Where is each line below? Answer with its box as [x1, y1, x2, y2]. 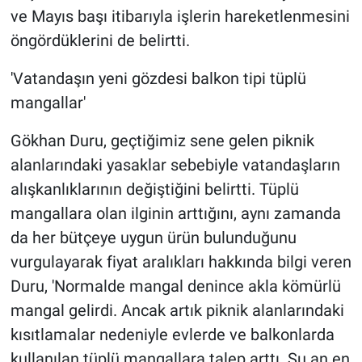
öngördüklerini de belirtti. [10, 30, 190, 50]
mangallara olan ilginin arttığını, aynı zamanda [10, 203, 341, 223]
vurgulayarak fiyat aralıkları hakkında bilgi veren [10, 251, 351, 271]
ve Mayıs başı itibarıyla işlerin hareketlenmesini [10, 6, 350, 26]
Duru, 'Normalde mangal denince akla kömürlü [10, 276, 341, 296]
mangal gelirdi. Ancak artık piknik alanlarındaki [10, 300, 344, 320]
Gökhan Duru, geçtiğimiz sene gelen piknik [10, 130, 314, 150]
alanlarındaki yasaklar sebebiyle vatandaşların [10, 154, 340, 175]
